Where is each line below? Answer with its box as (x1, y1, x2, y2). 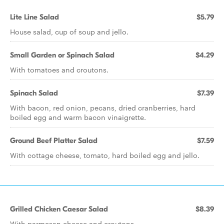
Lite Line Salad (10, 12, 59, 21)
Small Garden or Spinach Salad (10, 50, 114, 59)
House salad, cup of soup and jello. (10, 26, 128, 36)
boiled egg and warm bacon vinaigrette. (10, 112, 146, 122)
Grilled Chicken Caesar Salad (10, 204, 108, 213)
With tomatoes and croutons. (10, 64, 108, 74)
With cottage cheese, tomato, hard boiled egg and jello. (10, 150, 199, 160)
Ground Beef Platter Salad (10, 136, 97, 145)
